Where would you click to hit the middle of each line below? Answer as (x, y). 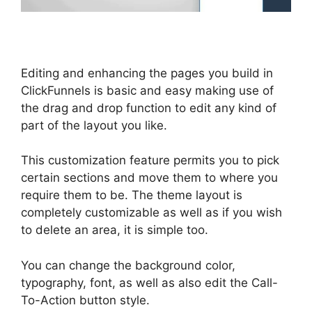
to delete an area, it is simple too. (115, 230)
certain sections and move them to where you (149, 178)
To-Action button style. (85, 300)
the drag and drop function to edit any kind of (149, 108)
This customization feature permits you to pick (150, 161)
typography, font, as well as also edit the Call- (149, 282)
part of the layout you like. (94, 125)
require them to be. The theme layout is (132, 195)
